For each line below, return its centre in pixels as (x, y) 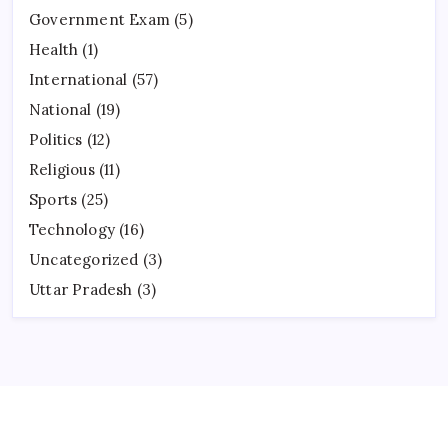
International (78, 80)
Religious (62, 170)
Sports (53, 200)
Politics (56, 140)
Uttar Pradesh (81, 290)
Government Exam (99, 20)
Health (54, 50)
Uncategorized (84, 260)
